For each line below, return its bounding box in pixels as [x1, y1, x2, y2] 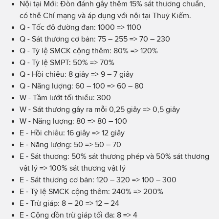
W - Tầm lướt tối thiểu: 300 [20, 93, 111, 102]
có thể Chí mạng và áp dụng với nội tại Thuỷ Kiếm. [20, 11, 191, 20]
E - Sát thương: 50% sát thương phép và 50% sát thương [20, 152, 209, 160]
